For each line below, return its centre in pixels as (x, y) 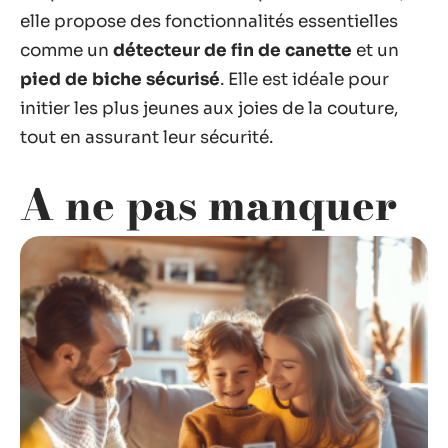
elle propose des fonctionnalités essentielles (209, 21)
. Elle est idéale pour (304, 79)
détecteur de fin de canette (232, 50)
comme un (66, 50)
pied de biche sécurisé (120, 79)
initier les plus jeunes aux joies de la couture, (209, 108)
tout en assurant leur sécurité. (146, 137)
